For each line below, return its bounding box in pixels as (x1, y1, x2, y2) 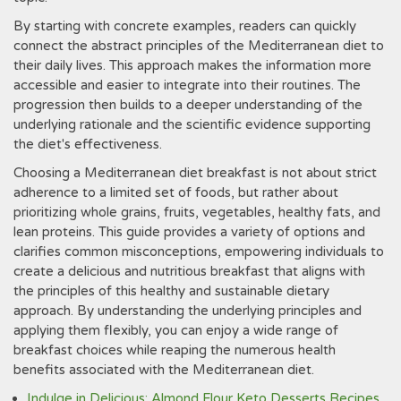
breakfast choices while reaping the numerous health (13, 342, 336, 358)
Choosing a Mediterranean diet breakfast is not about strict (13, 165, 377, 181)
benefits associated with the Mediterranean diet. (13, 362, 314, 378)
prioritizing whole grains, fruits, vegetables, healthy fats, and (13, 204, 380, 220)
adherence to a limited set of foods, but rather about (13, 184, 338, 200)
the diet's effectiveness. (13, 136, 162, 152)
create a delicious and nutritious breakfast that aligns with (13, 263, 365, 279)
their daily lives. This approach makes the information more (13, 57, 371, 73)
